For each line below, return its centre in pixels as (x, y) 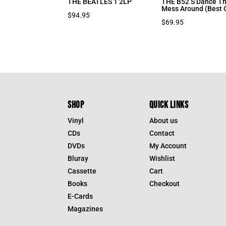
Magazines (86, 209)
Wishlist (162, 158)
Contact (162, 133)
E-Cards (80, 196)
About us (163, 120)
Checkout (164, 183)
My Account (168, 146)
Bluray (78, 158)
